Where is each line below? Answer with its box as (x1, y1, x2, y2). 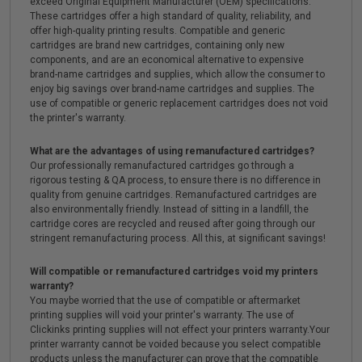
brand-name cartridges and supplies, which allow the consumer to (30, 69, 325, 80)
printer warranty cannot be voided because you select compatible (30, 339, 321, 350)
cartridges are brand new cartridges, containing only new (30, 40, 284, 51)
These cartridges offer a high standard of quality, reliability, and (30, 11, 311, 22)
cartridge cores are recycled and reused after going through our (30, 218, 315, 229)
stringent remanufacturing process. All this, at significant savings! (30, 233, 326, 244)
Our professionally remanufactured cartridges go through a (30, 160, 294, 171)
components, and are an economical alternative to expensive (30, 54, 304, 65)
